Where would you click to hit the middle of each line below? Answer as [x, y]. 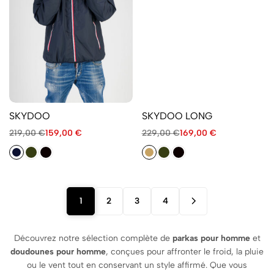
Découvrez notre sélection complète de [93, 238]
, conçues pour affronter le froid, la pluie [185, 251]
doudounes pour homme [58, 251]
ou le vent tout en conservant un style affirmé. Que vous [137, 265]
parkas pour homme [211, 238]
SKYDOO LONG [177, 116]
